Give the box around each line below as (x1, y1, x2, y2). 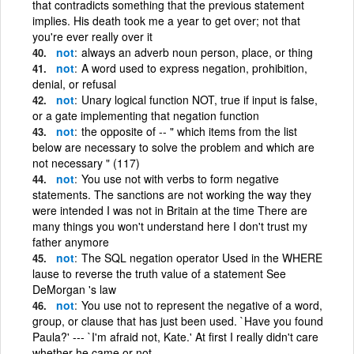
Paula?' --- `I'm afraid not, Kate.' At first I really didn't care (32, 328, 318, 345)
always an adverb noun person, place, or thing (81, 43, 313, 60)
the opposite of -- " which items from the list (81, 122, 297, 139)
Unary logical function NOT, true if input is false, (81, 91, 318, 107)
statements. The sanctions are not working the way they (32, 186, 311, 202)
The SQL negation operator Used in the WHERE (81, 249, 322, 265)
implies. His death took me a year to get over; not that (32, 12, 300, 28)
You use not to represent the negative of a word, (81, 296, 322, 313)
